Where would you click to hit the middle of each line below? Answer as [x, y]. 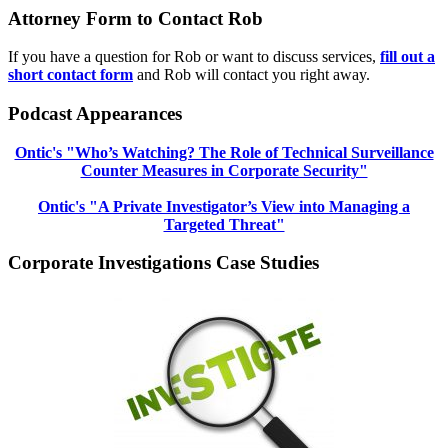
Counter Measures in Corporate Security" [224, 170]
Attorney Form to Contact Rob [135, 18]
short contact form [70, 75]
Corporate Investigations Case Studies [163, 263]
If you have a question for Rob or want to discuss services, [194, 57]
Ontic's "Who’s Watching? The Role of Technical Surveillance [224, 152]
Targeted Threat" [224, 224]
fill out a [407, 57]
